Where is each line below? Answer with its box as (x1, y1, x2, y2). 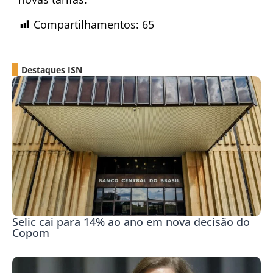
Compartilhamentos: (34, 17, 139, 32)
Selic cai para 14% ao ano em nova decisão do (12, 214, 250, 229)
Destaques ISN (21, 64, 82, 76)
